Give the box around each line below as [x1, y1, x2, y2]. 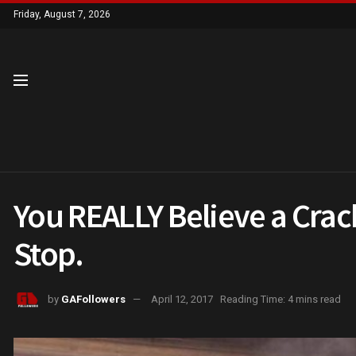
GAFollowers [61, 292, 126, 305]
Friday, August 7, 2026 [14, 9, 110, 20]
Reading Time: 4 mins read [220, 292, 341, 305]
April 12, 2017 [151, 292, 213, 305]
